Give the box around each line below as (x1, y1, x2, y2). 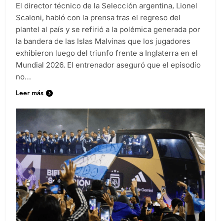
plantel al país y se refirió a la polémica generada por (16, 24, 200, 34)
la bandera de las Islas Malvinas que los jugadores (16, 36, 190, 46)
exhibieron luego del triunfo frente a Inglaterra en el (16, 48, 198, 58)
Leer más (16, 87, 43, 98)
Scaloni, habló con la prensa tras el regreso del (16, 12, 181, 22)
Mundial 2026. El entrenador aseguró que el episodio (16, 60, 201, 70)
